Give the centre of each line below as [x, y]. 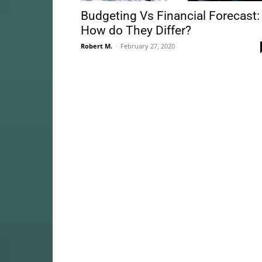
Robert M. [96, 46]
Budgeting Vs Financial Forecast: [170, 16]
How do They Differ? [136, 30]
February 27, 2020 [148, 46]
